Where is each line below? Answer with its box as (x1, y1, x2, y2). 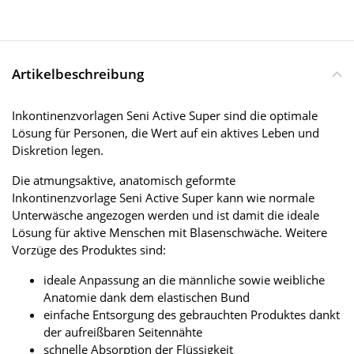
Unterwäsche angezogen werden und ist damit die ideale (12, 207, 319, 224)
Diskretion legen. (12, 142, 104, 159)
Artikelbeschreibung (12, 65, 144, 84)
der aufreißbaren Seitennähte (43, 324, 202, 341)
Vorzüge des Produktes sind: (12, 242, 166, 258)
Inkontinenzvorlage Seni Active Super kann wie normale (12, 190, 314, 206)
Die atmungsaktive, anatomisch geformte (12, 172, 235, 189)
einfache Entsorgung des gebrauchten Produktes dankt (43, 307, 340, 323)
